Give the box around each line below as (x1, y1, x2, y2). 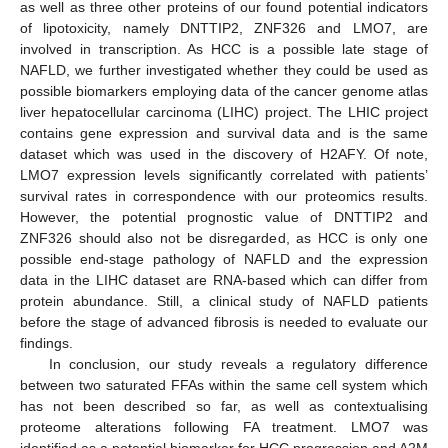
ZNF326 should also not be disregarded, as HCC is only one (20, 229, 428, 246)
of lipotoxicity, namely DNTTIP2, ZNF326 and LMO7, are (20, 19, 428, 36)
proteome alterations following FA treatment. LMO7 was (20, 418, 428, 435)
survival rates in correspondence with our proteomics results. (20, 187, 428, 204)
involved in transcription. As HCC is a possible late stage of (20, 40, 428, 57)
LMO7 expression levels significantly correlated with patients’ (20, 166, 428, 183)
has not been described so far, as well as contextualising (20, 397, 428, 414)
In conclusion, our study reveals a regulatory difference (48, 355, 428, 372)
